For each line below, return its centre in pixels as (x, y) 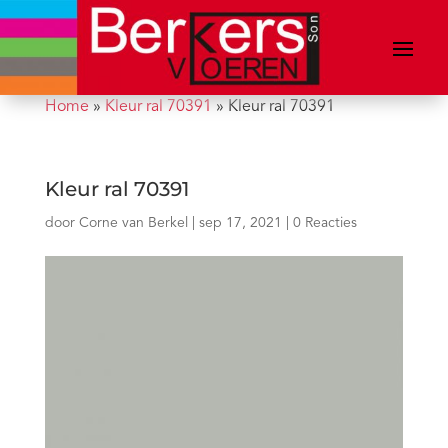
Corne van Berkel (133, 222)
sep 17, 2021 (240, 222)
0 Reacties (324, 222)
